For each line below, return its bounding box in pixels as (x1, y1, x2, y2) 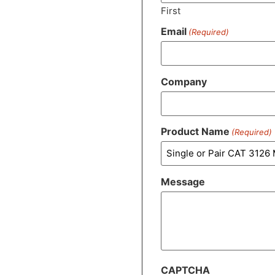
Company (161, 75, 207, 88)
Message (161, 175, 206, 188)
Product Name (161, 125, 230, 138)
